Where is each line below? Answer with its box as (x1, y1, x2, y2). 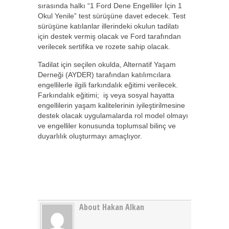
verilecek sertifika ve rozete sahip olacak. (38, 42, 170, 51)
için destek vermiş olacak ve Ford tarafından (38, 32, 181, 40)
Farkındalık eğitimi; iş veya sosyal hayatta (38, 91, 174, 99)
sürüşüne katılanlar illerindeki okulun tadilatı (38, 22, 179, 30)
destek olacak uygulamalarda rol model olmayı (38, 111, 188, 120)
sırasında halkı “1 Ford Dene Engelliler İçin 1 (38, 2, 182, 10)
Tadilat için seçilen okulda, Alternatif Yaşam (38, 60, 176, 68)
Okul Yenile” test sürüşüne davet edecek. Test (38, 12, 186, 20)
